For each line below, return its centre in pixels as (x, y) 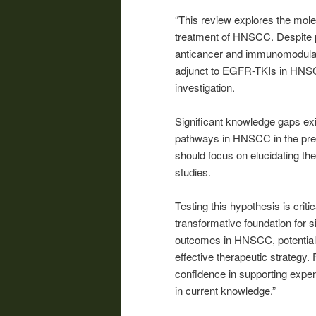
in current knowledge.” (225, 291)
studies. (193, 172)
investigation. (205, 87)
